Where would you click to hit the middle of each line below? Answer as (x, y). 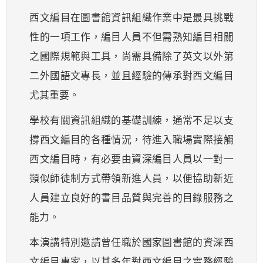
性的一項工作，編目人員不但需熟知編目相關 (131, 36)
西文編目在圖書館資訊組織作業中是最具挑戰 (131, 17)
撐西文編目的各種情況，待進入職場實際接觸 (131, 139)
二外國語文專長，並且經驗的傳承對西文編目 (131, 75)
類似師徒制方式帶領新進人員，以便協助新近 (131, 178)
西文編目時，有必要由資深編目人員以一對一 (131, 159)
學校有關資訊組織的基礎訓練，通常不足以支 (131, 120)
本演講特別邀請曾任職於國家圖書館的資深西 (131, 242)
